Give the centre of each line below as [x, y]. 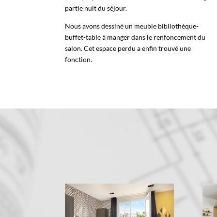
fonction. [79, 59]
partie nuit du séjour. [96, 8]
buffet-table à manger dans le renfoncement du [135, 37]
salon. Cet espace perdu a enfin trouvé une [128, 48]
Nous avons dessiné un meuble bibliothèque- [132, 26]
